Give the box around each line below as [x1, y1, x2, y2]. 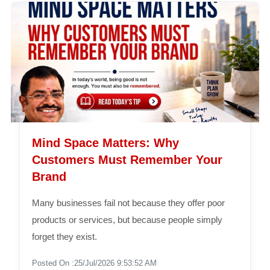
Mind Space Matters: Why [31, 136, 179, 149]
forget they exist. [31, 231, 97, 242]
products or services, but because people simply [31, 214, 222, 225]
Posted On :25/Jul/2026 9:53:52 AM [31, 258, 157, 268]
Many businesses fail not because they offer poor [31, 197, 225, 208]
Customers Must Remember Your [31, 152, 222, 166]
